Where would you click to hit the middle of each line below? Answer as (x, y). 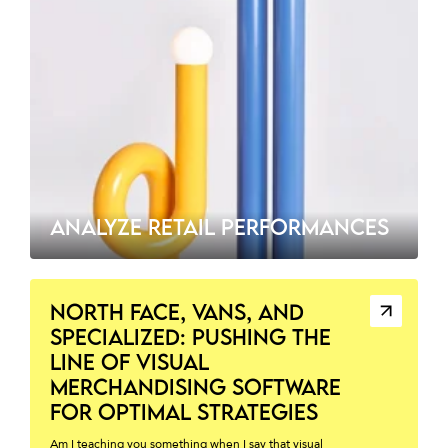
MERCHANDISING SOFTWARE (195, 387)
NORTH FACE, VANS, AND (177, 312)
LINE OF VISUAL (129, 362)
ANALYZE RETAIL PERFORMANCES (219, 227)
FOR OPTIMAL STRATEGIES (184, 412)
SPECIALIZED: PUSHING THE (190, 337)
